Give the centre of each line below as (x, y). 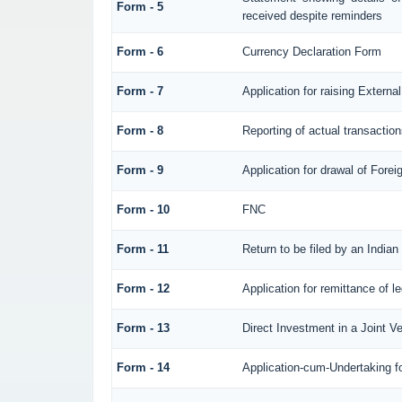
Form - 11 (142, 249)
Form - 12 (143, 288)
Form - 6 (140, 51)
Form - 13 (143, 328)
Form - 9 (140, 170)
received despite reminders (312, 15)
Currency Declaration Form (311, 51)
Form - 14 (143, 367)
